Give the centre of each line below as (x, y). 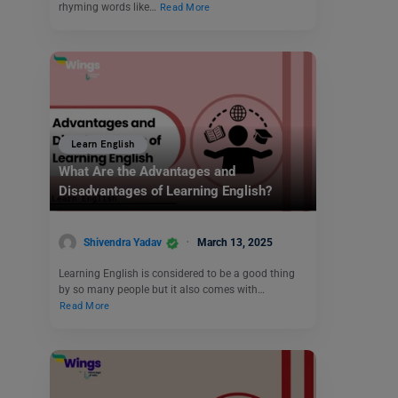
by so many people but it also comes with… (162, 290)
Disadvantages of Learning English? (165, 191)
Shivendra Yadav (123, 242)
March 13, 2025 (235, 242)
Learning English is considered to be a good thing (177, 274)
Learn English (103, 145)
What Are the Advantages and (147, 172)
